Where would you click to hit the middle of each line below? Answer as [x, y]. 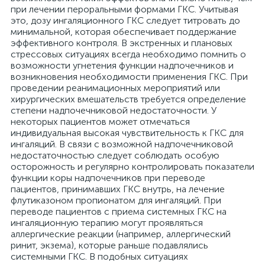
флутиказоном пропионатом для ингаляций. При [116, 200]
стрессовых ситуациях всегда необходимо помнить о [128, 54]
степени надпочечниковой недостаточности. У [114, 110]
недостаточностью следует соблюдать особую [115, 155]
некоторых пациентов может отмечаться [100, 122]
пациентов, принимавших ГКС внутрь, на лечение [118, 189]
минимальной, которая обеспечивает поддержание [124, 32]
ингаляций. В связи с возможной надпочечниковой [122, 144]
